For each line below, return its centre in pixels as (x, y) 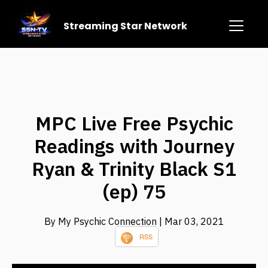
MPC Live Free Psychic (134, 124)
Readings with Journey (134, 146)
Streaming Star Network (126, 26)
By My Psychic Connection (101, 222)
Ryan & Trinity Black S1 (134, 169)
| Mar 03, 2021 (191, 222)
